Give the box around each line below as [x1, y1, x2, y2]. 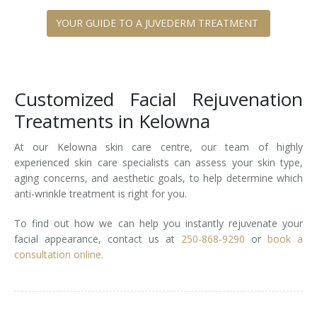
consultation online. [14, 248, 103, 261]
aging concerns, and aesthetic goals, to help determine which [14, 171, 303, 185]
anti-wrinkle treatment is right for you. [14, 187, 190, 200]
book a [267, 232, 303, 246]
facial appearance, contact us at [14, 232, 181, 246]
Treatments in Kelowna [14, 108, 210, 134]
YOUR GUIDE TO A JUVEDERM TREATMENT [56, 16, 261, 30]
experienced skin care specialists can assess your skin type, [14, 156, 303, 169]
